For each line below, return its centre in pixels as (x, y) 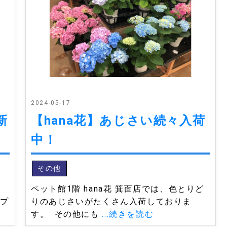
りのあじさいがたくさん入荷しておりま (111, 201)
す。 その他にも (67, 214)
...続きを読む (128, 214)
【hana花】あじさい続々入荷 (118, 120)
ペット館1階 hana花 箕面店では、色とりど (118, 188)
